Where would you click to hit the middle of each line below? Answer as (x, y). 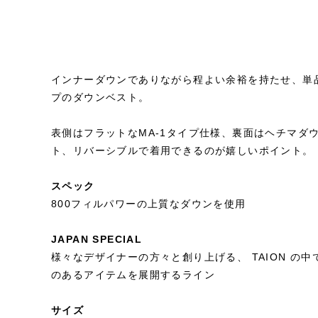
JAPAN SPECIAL (97, 239)
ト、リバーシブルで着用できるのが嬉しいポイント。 (182, 150)
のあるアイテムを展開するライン (133, 275)
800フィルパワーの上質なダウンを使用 (149, 204)
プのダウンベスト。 (100, 97)
